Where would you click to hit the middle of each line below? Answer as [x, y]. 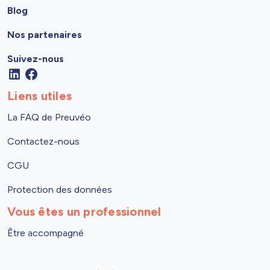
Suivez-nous [36, 59]
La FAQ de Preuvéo [49, 118]
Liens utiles [39, 96]
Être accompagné [46, 233]
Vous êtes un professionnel [84, 212]
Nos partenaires [45, 35]
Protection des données [60, 190]
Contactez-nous [43, 142]
